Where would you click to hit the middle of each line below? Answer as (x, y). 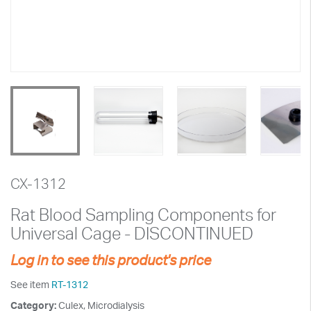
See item (31, 284)
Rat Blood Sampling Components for (143, 215)
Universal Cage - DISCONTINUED (132, 233)
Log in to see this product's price (111, 260)
